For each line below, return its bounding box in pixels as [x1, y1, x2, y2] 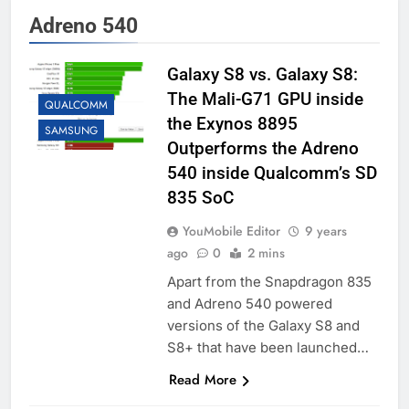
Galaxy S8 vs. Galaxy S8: [166, 64, 358, 86]
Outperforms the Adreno [166, 138, 359, 160]
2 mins [246, 244, 285, 263]
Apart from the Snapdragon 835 [166, 273, 372, 291]
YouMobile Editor [182, 222, 280, 241]
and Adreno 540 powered [166, 295, 332, 313]
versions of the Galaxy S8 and [166, 317, 360, 335]
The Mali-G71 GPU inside [166, 89, 363, 110]
